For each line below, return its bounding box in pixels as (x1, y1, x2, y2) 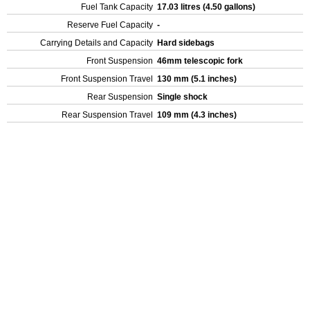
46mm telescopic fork (157, 56, 245, 66)
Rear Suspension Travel (62, 110, 153, 120)
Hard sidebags (157, 38, 217, 48)
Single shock (157, 92, 210, 102)
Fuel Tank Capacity (81, 2, 153, 12)
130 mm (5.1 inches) (157, 74, 239, 84)
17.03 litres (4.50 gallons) (157, 2, 257, 12)
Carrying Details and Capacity (40, 38, 153, 48)
